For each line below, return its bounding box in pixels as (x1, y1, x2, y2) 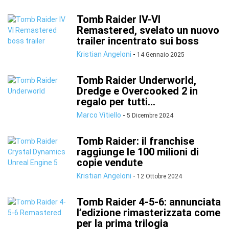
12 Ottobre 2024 (137, 173, 182, 180)
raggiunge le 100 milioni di (77, 146, 199, 158)
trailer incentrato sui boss (77, 35, 199, 47)
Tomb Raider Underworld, (77, 74, 196, 86)
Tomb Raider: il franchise (77, 135, 194, 147)
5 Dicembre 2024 (127, 112, 173, 119)
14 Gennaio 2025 (137, 51, 185, 58)
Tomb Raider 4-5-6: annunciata (77, 196, 221, 208)
